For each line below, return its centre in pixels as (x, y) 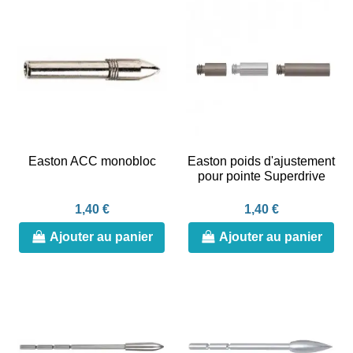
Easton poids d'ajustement (261, 161)
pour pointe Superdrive (261, 176)
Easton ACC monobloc (92, 161)
